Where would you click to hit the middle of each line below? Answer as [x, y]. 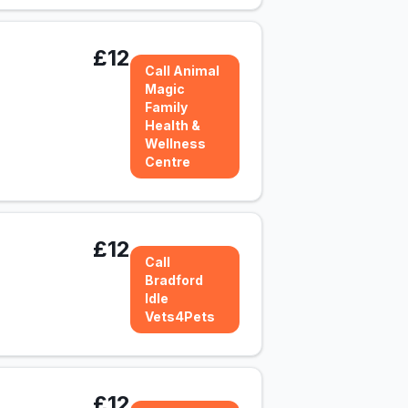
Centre [168, 162]
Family [166, 107]
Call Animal [182, 71]
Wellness [175, 143]
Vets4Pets [180, 316]
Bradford [174, 280]
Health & [173, 125]
